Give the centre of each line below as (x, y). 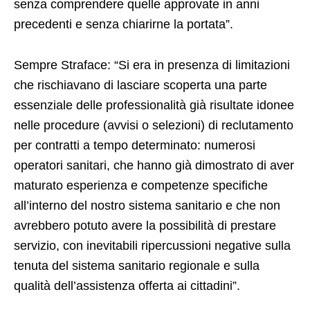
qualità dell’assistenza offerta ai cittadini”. (127, 285)
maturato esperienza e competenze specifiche (141, 185)
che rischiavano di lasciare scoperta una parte (140, 85)
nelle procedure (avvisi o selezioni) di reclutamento (154, 125)
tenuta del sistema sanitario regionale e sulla (137, 265)
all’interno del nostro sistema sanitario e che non (147, 205)
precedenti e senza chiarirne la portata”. (124, 24)
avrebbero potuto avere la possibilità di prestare (145, 225)
